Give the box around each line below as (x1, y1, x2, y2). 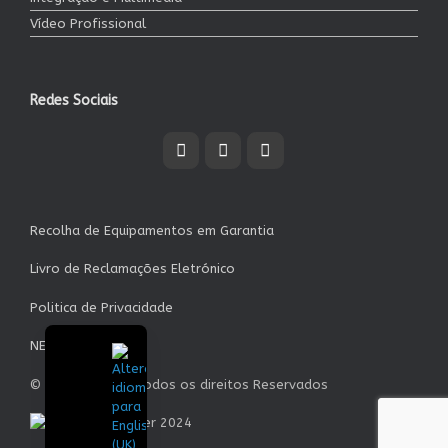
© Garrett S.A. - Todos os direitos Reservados (30, 376, 328, 392)
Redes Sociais (30, 91, 118, 109)
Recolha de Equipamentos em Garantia (30, 222, 274, 238)
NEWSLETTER (30, 338, 112, 353)
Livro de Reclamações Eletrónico (30, 261, 235, 276)
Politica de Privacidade (30, 299, 173, 315)
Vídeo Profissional (30, 15, 146, 31)
